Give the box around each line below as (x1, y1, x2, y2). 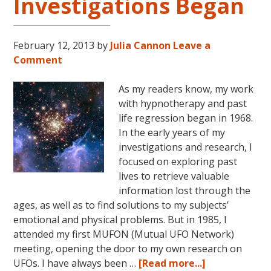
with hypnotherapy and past (119, 96, 247, 110)
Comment (13, 53, 63, 67)
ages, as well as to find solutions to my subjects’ (13, 198, 229, 212)
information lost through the (119, 183, 251, 197)
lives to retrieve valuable (119, 169, 230, 183)
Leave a (173, 38, 211, 52)
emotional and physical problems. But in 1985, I (13, 212, 227, 226)
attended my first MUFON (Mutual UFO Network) (13, 227, 235, 241)
